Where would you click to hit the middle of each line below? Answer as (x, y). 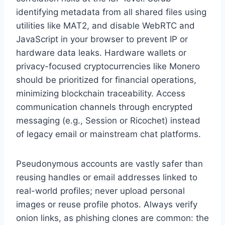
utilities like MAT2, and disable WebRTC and (105, 26)
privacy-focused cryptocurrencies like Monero (108, 67)
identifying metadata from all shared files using (111, 12)
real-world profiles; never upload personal (100, 191)
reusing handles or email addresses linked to (107, 178)
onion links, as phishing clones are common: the (113, 218)
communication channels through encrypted (104, 107)
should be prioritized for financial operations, (106, 80)
